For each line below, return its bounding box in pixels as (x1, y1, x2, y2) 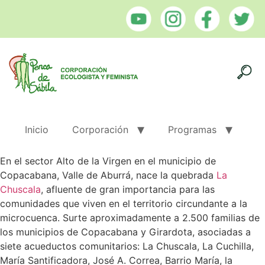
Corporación (72, 123, 128, 135)
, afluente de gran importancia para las (41, 183, 215, 195)
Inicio (25, 123, 49, 135)
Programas (168, 123, 216, 135)
